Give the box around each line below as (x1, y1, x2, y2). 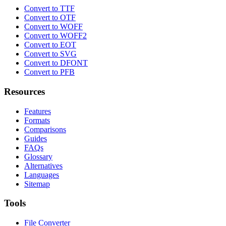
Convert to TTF (24, 4, 75, 13)
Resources (4, 86, 45, 97)
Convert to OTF (24, 13, 76, 22)
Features (24, 106, 51, 116)
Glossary (24, 152, 52, 161)
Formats (24, 116, 50, 125)
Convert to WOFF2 (24, 31, 87, 40)
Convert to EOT (24, 40, 76, 49)
